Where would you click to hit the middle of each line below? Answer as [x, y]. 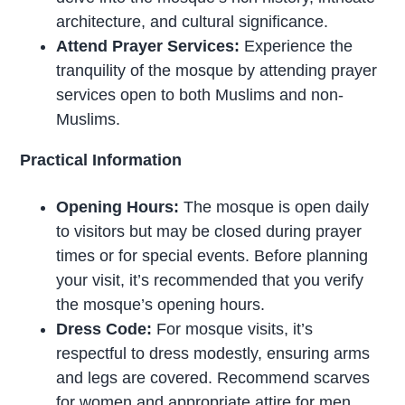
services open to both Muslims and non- [200, 94]
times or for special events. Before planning [212, 255]
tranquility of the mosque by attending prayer [217, 70]
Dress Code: [104, 329]
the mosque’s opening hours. [161, 304]
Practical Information [101, 160]
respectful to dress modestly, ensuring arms [213, 353]
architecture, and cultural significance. [193, 21]
